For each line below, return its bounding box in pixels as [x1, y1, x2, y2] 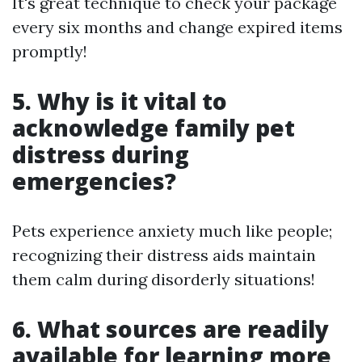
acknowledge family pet [12, 112, 295, 143]
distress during [12, 138, 189, 170]
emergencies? [12, 165, 176, 196]
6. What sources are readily [12, 313, 329, 344]
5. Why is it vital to [12, 85, 227, 116]
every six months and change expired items [12, 16, 343, 37]
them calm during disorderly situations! [12, 268, 315, 289]
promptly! [12, 40, 87, 61]
